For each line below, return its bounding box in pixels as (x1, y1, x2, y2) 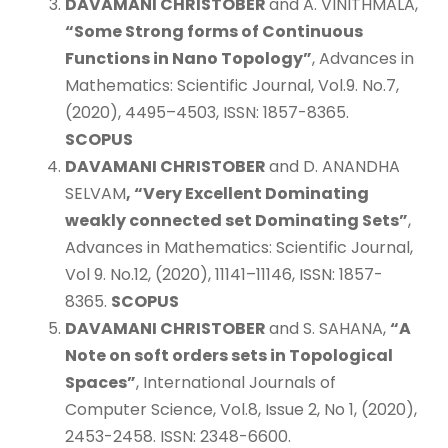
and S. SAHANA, (269, 316, 390, 340)
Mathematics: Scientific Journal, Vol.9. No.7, (65, 73, 399, 97)
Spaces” (65, 370, 136, 394)
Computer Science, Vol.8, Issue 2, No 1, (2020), (65, 397, 417, 421)
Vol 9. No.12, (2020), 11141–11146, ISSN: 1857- (65, 262, 383, 286)
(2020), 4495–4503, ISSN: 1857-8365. (65, 100, 349, 124)
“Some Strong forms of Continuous (65, 19, 363, 43)
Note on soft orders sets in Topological (65, 343, 393, 367)
